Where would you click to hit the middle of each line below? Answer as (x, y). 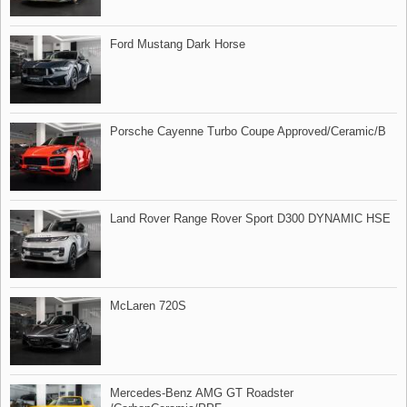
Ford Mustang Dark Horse (178, 44)
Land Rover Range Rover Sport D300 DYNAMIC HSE (250, 218)
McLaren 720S (148, 305)
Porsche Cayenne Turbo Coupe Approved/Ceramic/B (248, 131)
